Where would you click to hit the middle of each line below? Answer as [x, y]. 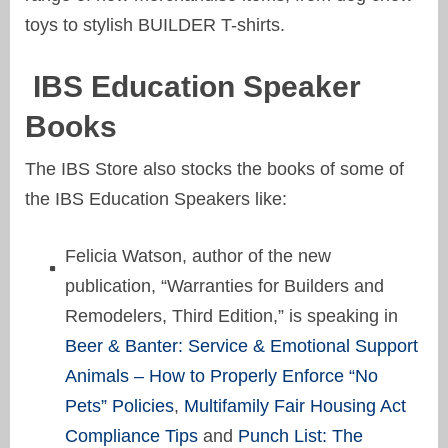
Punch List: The [300, 435]
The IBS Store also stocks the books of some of [214, 168]
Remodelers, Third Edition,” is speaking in [231, 315]
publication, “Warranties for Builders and [224, 285]
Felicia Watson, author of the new [198, 255]
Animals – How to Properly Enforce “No [221, 375]
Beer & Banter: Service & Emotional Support [241, 345]
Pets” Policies [119, 405]
